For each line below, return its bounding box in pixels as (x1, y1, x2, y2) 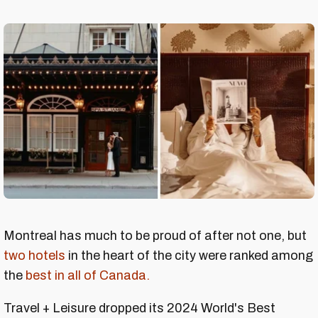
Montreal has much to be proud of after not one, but (4, 228, 307, 243)
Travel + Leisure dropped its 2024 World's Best (4, 300, 275, 315)
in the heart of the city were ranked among (65, 248, 313, 263)
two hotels (4, 248, 65, 263)
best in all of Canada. (26, 268, 150, 283)
